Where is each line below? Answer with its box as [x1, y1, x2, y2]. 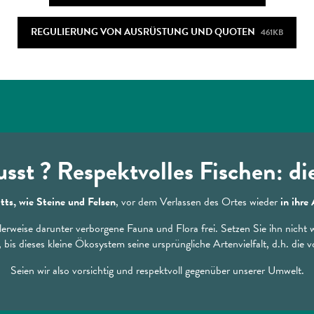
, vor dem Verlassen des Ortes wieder [115, 193, 280, 210]
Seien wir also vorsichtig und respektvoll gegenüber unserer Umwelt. [10, 261, 304, 279]
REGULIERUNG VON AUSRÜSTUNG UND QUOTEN [31, 25, 255, 40]
